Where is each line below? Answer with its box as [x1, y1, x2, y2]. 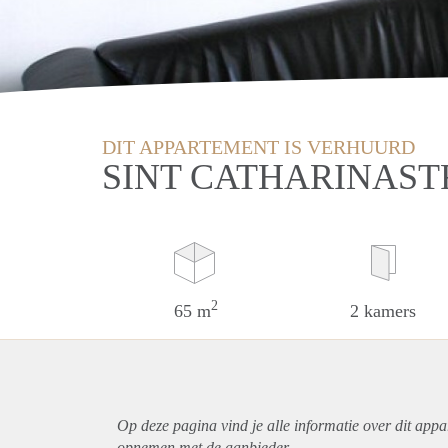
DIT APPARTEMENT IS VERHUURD [102, 135, 415, 158]
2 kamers [350, 300, 417, 321]
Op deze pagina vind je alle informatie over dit [117, 416, 415, 434]
